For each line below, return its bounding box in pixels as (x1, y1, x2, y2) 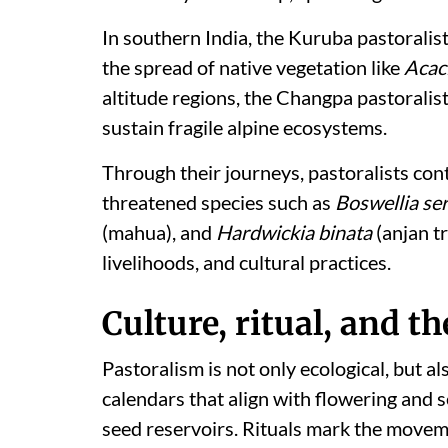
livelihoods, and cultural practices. (102, 250, 391, 274)
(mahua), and (102, 220, 216, 244)
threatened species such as (102, 190, 335, 214)
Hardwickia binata (216, 220, 372, 244)
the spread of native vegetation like (102, 55, 404, 79)
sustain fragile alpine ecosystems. (102, 115, 387, 139)
